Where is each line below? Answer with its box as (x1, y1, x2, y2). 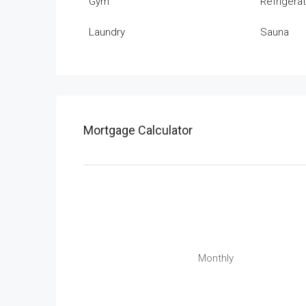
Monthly (198, 252, 234, 264)
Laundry (89, 26, 125, 38)
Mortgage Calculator (83, 123, 193, 137)
